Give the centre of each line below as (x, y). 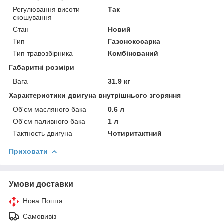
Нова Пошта (43, 201)
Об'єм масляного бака (50, 109)
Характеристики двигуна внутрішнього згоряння (95, 95)
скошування (32, 17)
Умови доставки (41, 184)
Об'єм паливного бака (49, 121)
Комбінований (133, 53)
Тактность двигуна (43, 133)
